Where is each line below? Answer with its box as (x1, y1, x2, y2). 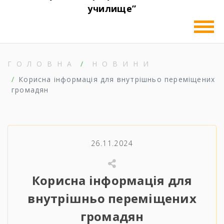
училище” (87, 2, 136, 14)
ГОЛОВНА (7, 59, 76, 68)
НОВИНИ (92, 59, 153, 68)
